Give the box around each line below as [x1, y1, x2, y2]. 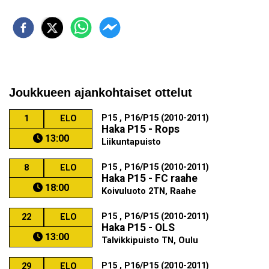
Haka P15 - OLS [101, 222, 175, 234]
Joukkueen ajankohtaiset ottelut [9, 86, 192, 99]
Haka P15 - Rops [101, 123, 180, 135]
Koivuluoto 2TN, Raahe [101, 186, 197, 196]
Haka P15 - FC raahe [101, 172, 198, 184]
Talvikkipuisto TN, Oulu [101, 235, 199, 246]
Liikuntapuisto [101, 137, 162, 147]
